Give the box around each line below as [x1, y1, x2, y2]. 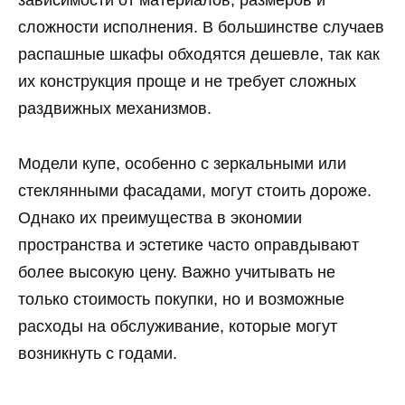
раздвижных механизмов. [18, 99, 212, 118]
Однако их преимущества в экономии [18, 208, 302, 227]
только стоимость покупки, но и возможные [18, 289, 344, 308]
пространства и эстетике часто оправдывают [18, 235, 359, 254]
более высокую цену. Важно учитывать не [18, 262, 335, 281]
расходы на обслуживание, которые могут [18, 316, 337, 335]
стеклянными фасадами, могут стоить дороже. [18, 181, 372, 200]
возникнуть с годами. [18, 344, 177, 363]
